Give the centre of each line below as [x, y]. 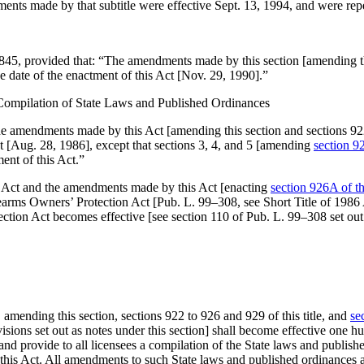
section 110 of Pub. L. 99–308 [249, 217]
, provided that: [58, 61]
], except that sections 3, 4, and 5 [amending [199, 145]
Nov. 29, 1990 [218, 75]
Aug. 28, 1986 [48, 145]
